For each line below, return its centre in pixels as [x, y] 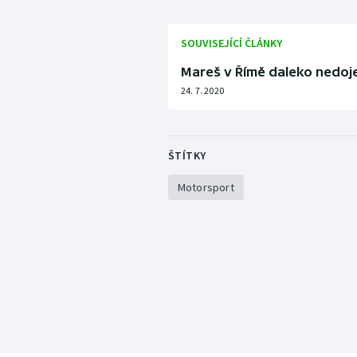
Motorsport [206, 188]
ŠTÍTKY [187, 156]
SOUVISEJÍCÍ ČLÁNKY [231, 43]
